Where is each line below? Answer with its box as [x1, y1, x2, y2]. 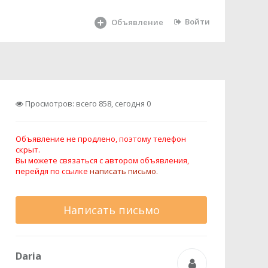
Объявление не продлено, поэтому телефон [16, 133, 186, 144]
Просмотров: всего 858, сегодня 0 [23, 98, 151, 109]
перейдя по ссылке [16, 166, 90, 176]
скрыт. [16, 144, 40, 155]
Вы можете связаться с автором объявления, [16, 155, 189, 166]
